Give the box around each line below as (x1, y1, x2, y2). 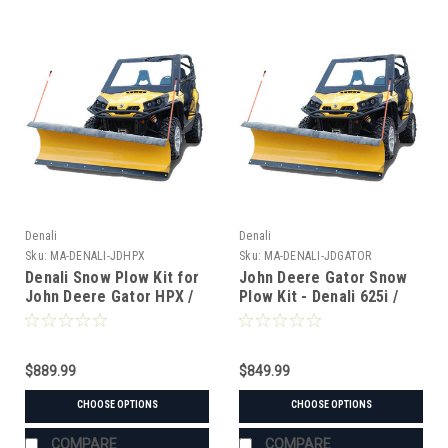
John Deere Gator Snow (239, 267, 408, 287)
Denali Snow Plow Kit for (25, 267, 199, 287)
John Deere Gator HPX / (25, 286, 194, 306)
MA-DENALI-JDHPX (50, 248, 145, 263)
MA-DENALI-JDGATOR (264, 248, 372, 263)
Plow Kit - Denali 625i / (239, 286, 398, 306)
